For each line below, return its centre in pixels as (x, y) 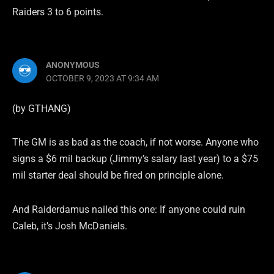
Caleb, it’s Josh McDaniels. (70, 226)
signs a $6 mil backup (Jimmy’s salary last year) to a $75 (135, 159)
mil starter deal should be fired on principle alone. (118, 176)
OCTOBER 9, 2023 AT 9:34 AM (103, 78)
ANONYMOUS (73, 65)
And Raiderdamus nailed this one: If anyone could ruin (129, 210)
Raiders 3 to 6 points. (58, 12)
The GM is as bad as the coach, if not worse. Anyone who (135, 143)
